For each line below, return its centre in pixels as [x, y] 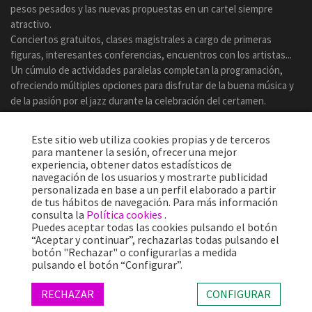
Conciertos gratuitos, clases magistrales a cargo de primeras [141, 40]
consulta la [59, 214]
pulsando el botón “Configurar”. [107, 265]
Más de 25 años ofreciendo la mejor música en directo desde [140, 258]
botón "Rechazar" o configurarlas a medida [134, 252]
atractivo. [31, 24]
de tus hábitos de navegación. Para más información [155, 202]
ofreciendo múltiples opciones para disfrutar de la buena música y [152, 86]
